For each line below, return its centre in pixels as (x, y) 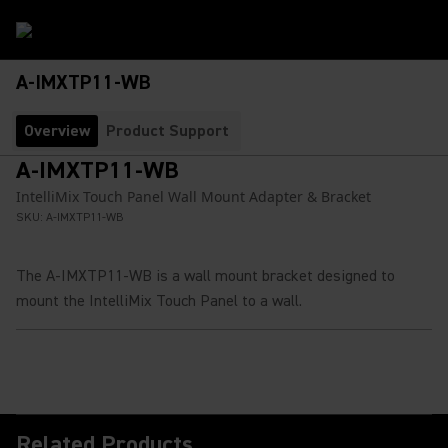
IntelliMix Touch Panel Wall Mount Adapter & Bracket (193, 196)
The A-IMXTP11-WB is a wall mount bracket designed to (205, 276)
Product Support (167, 131)
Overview (57, 131)
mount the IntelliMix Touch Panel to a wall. (159, 301)
